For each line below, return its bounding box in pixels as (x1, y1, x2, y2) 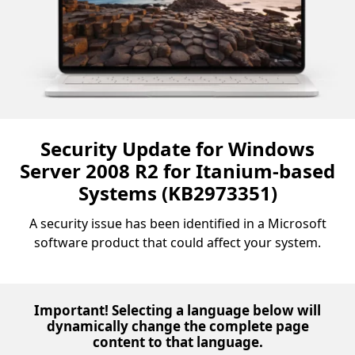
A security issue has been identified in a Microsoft (29, 215, 326, 233)
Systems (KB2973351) (78, 180, 277, 207)
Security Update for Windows (40, 136, 315, 162)
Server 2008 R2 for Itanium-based (20, 158, 335, 185)
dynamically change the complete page (46, 317, 309, 336)
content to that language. (92, 333, 263, 352)
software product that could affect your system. (34, 234, 321, 252)
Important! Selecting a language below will (34, 301, 321, 320)
